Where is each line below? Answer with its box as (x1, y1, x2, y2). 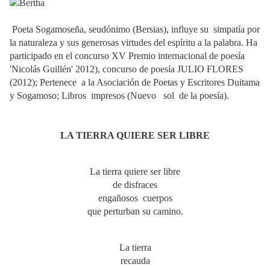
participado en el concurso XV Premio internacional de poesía (10, 51, 245, 61)
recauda (120, 256, 150, 266)
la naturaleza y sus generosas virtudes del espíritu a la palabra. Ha (10, 37, 257, 48)
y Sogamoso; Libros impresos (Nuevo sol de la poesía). (10, 90, 229, 101)
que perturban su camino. (87, 206, 183, 217)
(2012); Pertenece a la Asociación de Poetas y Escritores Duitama (10, 77, 260, 88)
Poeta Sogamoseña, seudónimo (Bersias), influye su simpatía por (10, 24, 260, 35)
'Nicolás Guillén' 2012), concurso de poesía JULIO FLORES (10, 64, 243, 75)
